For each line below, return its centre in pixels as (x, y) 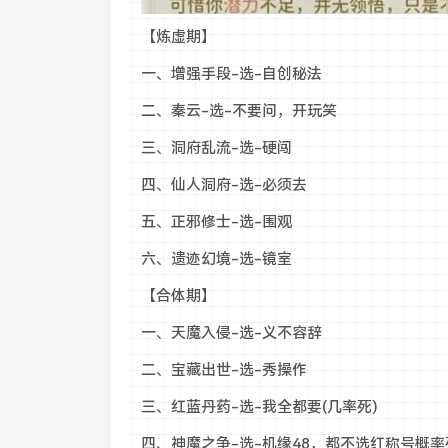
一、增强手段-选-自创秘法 (231, 74)
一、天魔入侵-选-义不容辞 (231, 333)
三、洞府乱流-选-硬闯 (216, 148)
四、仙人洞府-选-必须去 (223, 185)
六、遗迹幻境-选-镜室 (216, 259)
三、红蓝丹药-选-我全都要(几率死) (259, 407)
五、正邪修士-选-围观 (216, 222)
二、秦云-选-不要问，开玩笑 (238, 111)
